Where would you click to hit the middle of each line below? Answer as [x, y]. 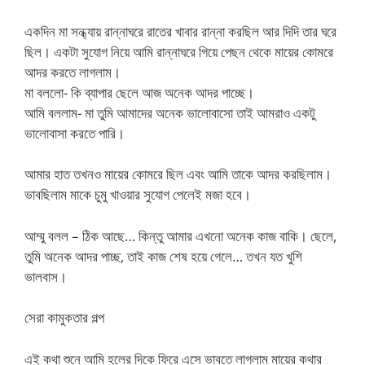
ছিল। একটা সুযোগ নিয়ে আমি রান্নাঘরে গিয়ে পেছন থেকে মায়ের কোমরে [179, 51]
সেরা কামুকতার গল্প [64, 317]
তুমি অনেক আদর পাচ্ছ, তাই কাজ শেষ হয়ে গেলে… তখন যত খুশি [163, 256]
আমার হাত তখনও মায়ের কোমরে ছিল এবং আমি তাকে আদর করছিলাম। [178, 174]
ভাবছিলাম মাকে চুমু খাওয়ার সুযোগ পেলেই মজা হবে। [138, 194]
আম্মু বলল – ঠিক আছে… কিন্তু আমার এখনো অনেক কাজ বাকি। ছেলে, [180, 235]
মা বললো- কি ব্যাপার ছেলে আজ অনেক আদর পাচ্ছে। [139, 92]
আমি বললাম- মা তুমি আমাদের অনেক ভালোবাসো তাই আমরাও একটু [170, 112]
